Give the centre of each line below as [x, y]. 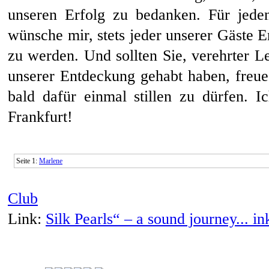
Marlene [51, 161]
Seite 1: [28, 161]
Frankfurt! [40, 117]
